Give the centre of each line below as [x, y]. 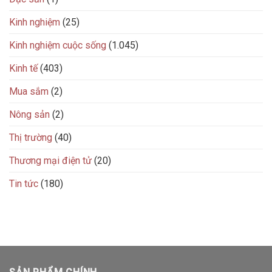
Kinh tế [23, 68]
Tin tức [24, 183]
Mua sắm [29, 91]
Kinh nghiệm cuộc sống [58, 45]
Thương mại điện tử [50, 160]
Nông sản [29, 114]
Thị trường [31, 137]
